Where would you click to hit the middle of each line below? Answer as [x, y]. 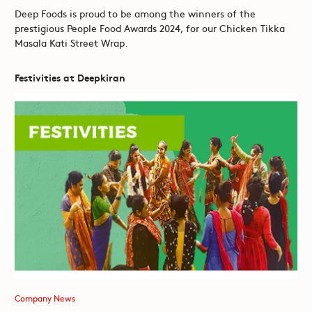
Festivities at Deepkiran [70, 77]
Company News [45, 298]
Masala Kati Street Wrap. [71, 42]
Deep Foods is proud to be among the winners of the [135, 13]
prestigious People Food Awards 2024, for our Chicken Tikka [149, 28]
